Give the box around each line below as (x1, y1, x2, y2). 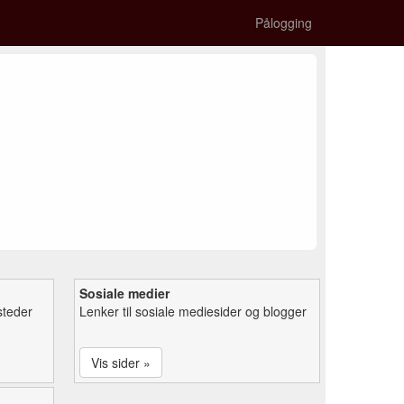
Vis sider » (91, 353, 151, 372)
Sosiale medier (79, 283, 170, 302)
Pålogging (255, 14, 312, 32)
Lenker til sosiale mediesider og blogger (79, 301, 307, 320)
